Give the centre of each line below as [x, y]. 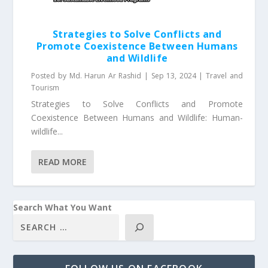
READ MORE [63, 162]
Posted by [50, 75]
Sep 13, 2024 [173, 75]
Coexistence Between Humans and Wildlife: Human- [137, 117]
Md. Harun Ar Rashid [105, 75]
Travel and [224, 75]
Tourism [45, 87]
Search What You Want [63, 207]
